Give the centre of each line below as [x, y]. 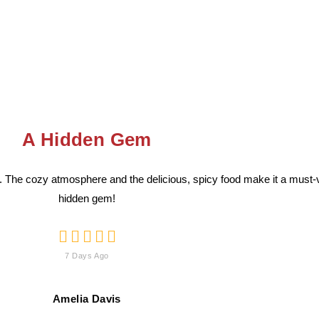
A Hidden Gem [87, 140]
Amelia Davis [87, 299]
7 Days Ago [87, 256]
